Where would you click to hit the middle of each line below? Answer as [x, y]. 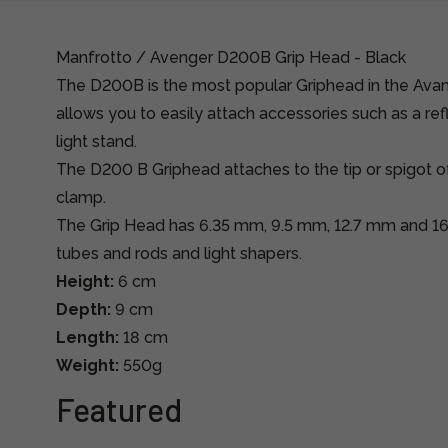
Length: [87, 337]
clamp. [81, 197]
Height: [85, 281]
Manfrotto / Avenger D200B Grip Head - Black [231, 57]
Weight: [87, 365]
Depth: [83, 309]
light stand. [96, 141]
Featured [119, 409]
